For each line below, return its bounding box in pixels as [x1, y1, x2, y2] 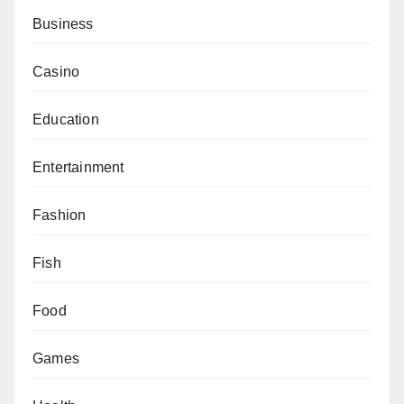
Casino [32, 63, 80, 79]
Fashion [32, 207, 87, 223]
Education [32, 111, 99, 127]
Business [32, 15, 94, 32]
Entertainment [32, 159, 124, 175]
